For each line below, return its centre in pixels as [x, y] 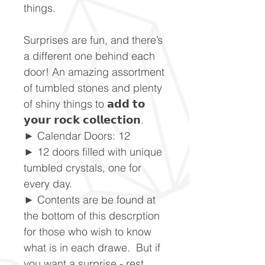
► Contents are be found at [90, 199]
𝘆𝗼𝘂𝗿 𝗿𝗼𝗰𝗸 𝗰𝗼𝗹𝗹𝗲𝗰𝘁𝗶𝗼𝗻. [84, 119]
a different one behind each [89, 56]
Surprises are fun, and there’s [93, 40]
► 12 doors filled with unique [93, 151]
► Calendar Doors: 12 [77, 135]
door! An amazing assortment [94, 72]
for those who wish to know [88, 231]
